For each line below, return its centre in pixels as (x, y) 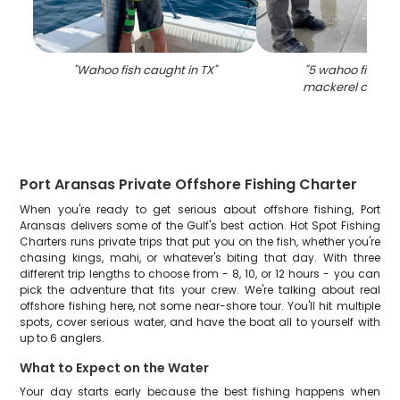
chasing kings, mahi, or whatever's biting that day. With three (200, 258)
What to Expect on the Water (115, 368)
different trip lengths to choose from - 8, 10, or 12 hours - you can (200, 274)
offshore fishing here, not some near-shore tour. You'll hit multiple (200, 306)
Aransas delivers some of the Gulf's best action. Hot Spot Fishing (200, 225)
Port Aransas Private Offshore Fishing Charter (189, 184)
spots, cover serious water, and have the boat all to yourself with (200, 322)
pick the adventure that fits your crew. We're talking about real (200, 290)
